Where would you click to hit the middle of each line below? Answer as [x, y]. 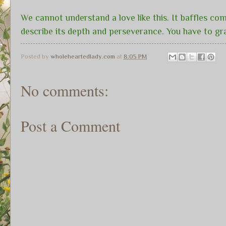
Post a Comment [70, 126]
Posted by [36, 56]
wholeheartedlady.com [83, 56]
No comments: [65, 91]
